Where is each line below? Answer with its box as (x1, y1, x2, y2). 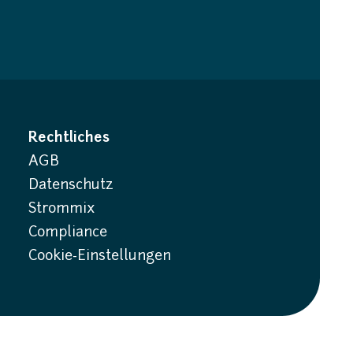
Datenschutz (28, 178, 113, 193)
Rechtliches (28, 131, 110, 146)
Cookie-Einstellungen (28, 249, 171, 264)
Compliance (28, 225, 107, 240)
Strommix (28, 202, 95, 217)
